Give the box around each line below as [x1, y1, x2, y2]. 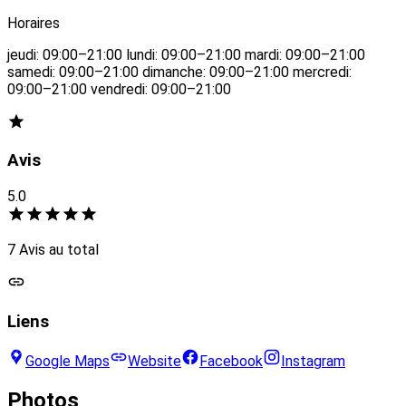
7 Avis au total [7, 240, 99, 258]
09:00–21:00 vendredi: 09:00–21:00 [7, 80, 231, 98]
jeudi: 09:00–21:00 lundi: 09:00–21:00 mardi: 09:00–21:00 [7, 45, 365, 63]
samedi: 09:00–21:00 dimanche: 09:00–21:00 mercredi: [7, 63, 352, 81]
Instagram [281, 353, 345, 371]
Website [128, 353, 181, 371]
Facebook [199, 353, 263, 371]
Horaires [7, 14, 60, 32]
